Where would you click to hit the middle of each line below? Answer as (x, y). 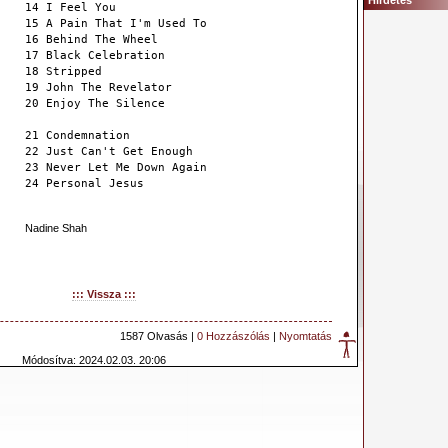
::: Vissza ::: (104, 294)
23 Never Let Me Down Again (116, 167)
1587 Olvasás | (158, 336)
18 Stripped (63, 71)
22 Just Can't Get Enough (109, 151)
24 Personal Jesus (84, 183)
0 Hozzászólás (233, 336)
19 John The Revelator (98, 87)
